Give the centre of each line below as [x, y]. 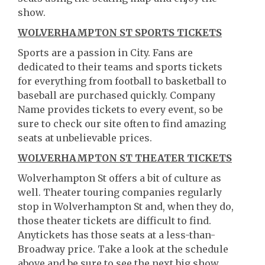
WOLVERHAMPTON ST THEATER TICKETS [125, 158]
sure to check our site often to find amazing [122, 124]
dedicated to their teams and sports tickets [120, 67]
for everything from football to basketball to [122, 81]
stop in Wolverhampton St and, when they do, [126, 206]
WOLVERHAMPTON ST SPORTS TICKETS [120, 33]
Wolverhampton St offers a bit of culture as [119, 178]
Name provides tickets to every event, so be [120, 109]
